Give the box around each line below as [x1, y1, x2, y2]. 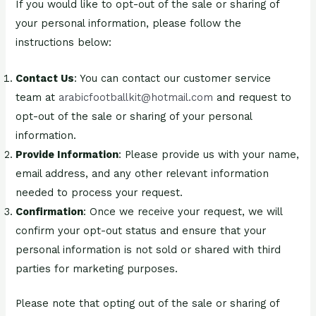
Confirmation [16, 205, 84, 218]
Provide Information [16, 147, 119, 161]
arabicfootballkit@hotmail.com [59, 90, 214, 104]
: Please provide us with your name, [119, 147, 300, 161]
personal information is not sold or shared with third [16, 243, 281, 256]
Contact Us [16, 71, 75, 85]
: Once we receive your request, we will [83, 205, 283, 218]
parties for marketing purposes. [16, 262, 178, 275]
